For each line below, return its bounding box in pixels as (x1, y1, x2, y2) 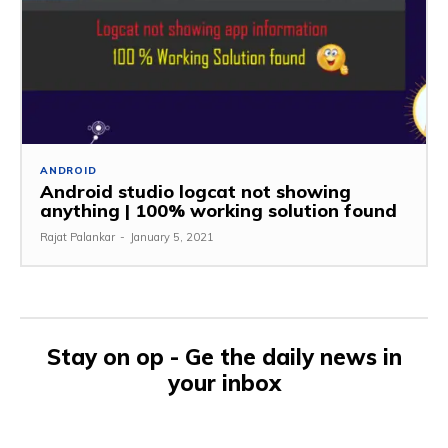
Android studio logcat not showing (40, 180, 351, 204)
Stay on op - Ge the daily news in (46, 343, 402, 372)
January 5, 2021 (130, 230, 214, 245)
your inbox (167, 369, 281, 398)
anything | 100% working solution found (40, 199, 397, 223)
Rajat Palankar (40, 230, 115, 245)
